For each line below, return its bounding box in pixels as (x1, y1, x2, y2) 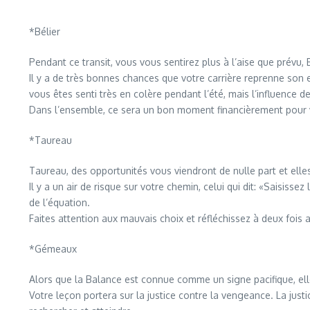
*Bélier (29, 26, 60, 37)
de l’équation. (29, 197, 90, 208)
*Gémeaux (29, 243, 77, 255)
